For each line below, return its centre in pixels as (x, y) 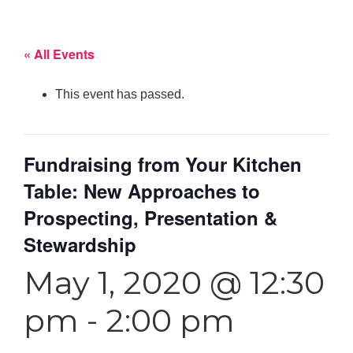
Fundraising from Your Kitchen (163, 163)
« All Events (59, 54)
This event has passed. (120, 94)
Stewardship (80, 244)
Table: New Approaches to (142, 190)
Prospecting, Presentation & (150, 217)
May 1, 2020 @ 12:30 (174, 282)
